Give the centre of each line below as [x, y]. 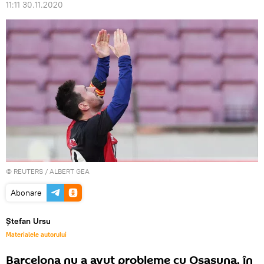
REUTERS [28, 171]
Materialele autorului [36, 234]
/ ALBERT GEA [66, 171]
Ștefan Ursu [28, 221]
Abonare [26, 192]
